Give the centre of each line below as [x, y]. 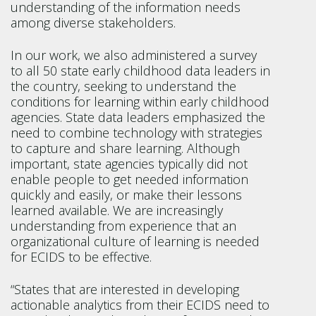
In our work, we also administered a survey [134, 55]
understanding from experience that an [123, 226]
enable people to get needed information [129, 179]
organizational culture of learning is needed [135, 241]
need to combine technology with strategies [136, 133]
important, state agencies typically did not [129, 164]
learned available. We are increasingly [117, 210]
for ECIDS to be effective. [83, 257]
